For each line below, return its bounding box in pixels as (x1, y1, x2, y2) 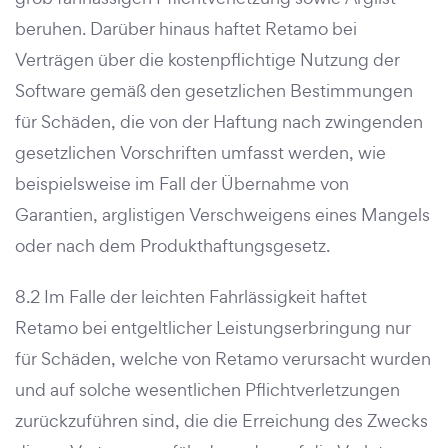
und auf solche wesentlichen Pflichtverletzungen (15, 378, 400, 401)
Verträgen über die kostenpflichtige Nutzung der (15, 48, 400, 71)
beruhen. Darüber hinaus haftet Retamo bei (15, 17, 357, 40)
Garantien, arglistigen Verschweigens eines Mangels (15, 203, 430, 226)
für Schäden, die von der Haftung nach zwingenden (15, 110, 423, 133)
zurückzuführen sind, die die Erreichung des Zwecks (15, 409, 428, 432)
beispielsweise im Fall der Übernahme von (15, 172, 349, 195)
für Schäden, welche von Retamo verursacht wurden (15, 347, 431, 370)
